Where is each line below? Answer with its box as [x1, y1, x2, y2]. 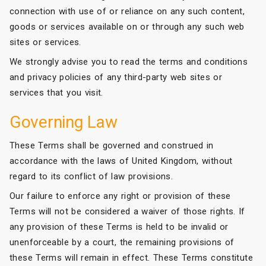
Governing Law [9, 112, 118, 132]
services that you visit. [9, 87, 103, 98]
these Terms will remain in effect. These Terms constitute [9, 252, 253, 263]
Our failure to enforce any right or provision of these [9, 190, 231, 201]
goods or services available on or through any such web [9, 21, 245, 32]
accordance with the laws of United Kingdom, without [9, 155, 233, 166]
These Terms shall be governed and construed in [9, 140, 214, 151]
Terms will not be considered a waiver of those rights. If [9, 205, 245, 217]
